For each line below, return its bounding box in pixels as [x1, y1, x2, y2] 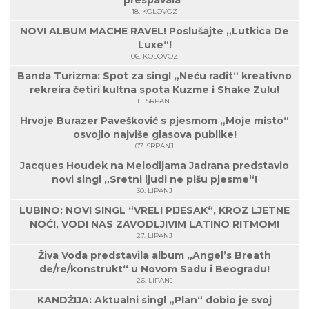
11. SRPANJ [136, 97, 173, 106]
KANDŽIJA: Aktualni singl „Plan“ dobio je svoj [37, 294, 272, 307]
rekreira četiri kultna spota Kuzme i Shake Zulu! [30, 83, 279, 97]
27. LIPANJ [137, 231, 172, 241]
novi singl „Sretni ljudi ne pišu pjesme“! [52, 173, 257, 186]
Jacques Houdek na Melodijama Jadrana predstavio [20, 159, 289, 172]
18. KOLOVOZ [132, 7, 177, 17]
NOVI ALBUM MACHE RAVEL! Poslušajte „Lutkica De [20, 25, 289, 38]
